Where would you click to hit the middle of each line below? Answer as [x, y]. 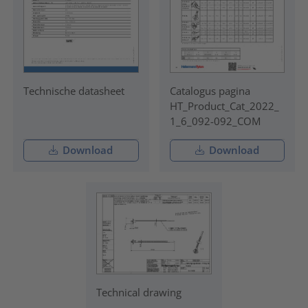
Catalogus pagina [210, 90]
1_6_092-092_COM [215, 121]
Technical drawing [139, 293]
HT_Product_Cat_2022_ [224, 106]
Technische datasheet [74, 90]
